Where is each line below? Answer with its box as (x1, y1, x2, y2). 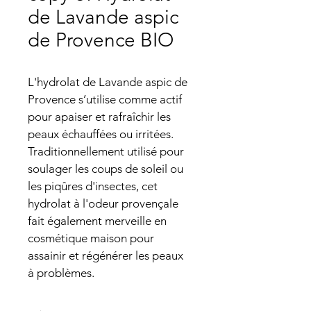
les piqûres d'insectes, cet (28, 179, 160, 193)
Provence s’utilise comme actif (28, 92, 185, 106)
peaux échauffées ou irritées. (28, 127, 176, 141)
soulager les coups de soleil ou (28, 162, 186, 176)
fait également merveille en (28, 214, 169, 228)
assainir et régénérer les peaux (28, 249, 186, 262)
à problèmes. (28, 266, 94, 280)
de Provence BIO (28, 28, 174, 51)
